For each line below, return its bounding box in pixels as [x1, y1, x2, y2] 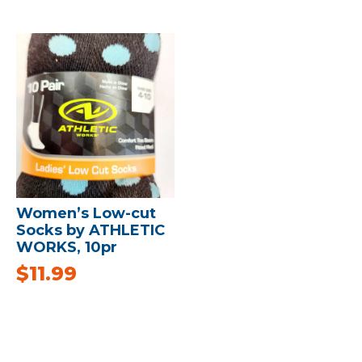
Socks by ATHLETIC [16, 221, 165, 239]
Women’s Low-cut [16, 204, 156, 222]
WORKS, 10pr [16, 238, 117, 256]
